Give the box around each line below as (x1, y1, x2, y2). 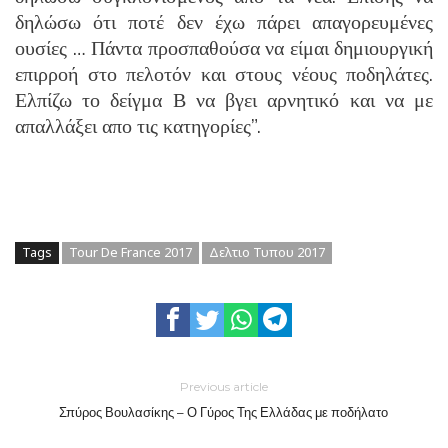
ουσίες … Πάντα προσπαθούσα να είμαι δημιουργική (15, 34, 433, 62)
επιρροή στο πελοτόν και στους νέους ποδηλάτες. (15, 60, 433, 88)
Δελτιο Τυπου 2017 (209, 242, 325, 261)
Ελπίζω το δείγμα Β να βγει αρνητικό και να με (15, 86, 433, 114)
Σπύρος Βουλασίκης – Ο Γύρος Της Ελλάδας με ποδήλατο (59, 403, 389, 420)
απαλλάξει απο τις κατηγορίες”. (15, 112, 261, 140)
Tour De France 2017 (69, 242, 192, 261)
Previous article (179, 378, 268, 394)
